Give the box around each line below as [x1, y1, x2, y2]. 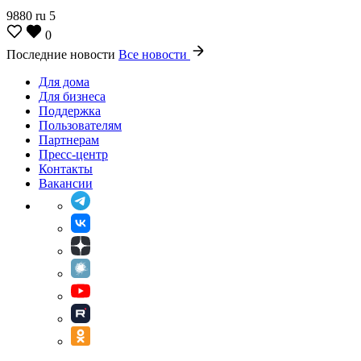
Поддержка [39, 103, 101, 118]
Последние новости [6, 47, 118, 61]
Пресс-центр [39, 147, 108, 161]
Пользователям [39, 118, 122, 132]
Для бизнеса [39, 89, 106, 103]
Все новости [118, 47, 190, 61]
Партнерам [39, 132, 99, 147]
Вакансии [39, 176, 93, 190]
